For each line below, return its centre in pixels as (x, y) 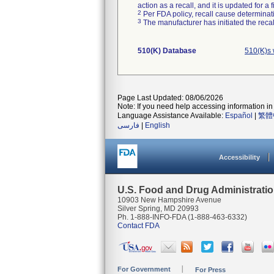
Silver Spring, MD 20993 (158, 209)
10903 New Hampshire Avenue (169, 200)
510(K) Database (167, 51)
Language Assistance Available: (171, 116)
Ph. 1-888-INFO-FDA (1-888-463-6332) (182, 217)
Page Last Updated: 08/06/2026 (170, 98)
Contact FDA (139, 226)
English (157, 125)
